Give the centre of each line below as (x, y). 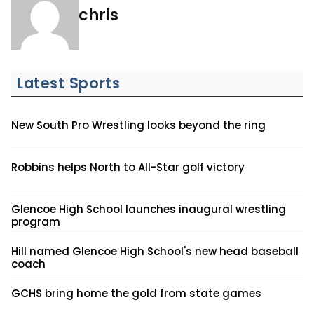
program (36, 221)
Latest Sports (69, 83)
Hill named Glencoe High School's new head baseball (155, 251)
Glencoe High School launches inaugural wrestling (149, 209)
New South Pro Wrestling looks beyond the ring (138, 125)
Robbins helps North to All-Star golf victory (128, 167)
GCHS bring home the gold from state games (136, 293)
